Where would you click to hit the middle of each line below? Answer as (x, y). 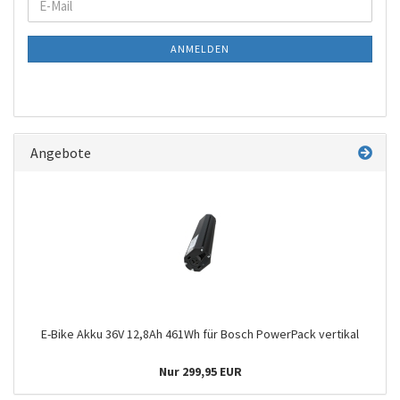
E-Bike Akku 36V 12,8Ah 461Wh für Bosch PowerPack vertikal (200, 334)
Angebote (59, 153)
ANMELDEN (200, 49)
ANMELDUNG (65, 53)
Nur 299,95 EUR (200, 371)
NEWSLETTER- (71, 34)
